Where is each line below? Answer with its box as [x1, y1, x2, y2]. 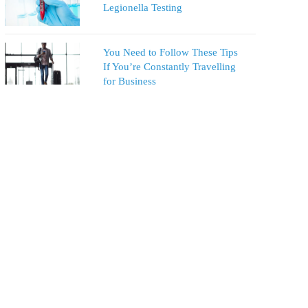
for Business [102, 75, 156, 87]
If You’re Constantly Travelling [102, 60, 236, 72]
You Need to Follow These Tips [102, 46, 238, 58]
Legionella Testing [102, 2, 182, 14]
